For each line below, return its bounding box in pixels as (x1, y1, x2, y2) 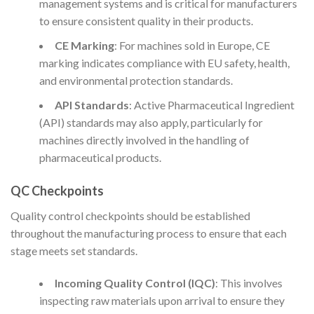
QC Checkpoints (11, 183, 104, 199)
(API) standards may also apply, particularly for (39, 116, 263, 130)
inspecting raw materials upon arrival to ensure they (39, 293, 285, 307)
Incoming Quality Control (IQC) (54, 275, 215, 289)
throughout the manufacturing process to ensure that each (11, 226, 287, 240)
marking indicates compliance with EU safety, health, (39, 56, 289, 70)
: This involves (214, 275, 282, 289)
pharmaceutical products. (39, 151, 161, 165)
